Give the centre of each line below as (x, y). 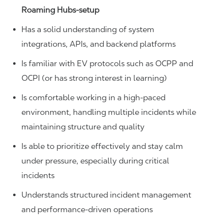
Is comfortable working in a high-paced (93, 98)
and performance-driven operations (87, 210)
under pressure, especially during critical (95, 161)
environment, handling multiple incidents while (109, 112)
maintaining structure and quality (83, 127)
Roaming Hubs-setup (60, 10)
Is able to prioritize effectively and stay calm (102, 146)
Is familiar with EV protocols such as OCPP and (107, 64)
